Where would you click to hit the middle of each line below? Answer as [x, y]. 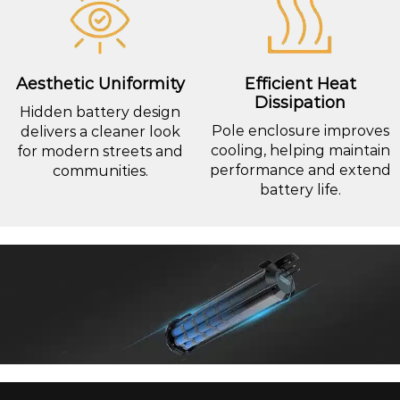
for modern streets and [100, 151]
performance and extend [300, 170]
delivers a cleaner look [100, 131]
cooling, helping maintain [300, 150]
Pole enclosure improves [300, 130]
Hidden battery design [100, 112]
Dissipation [300, 103]
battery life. [300, 189]
